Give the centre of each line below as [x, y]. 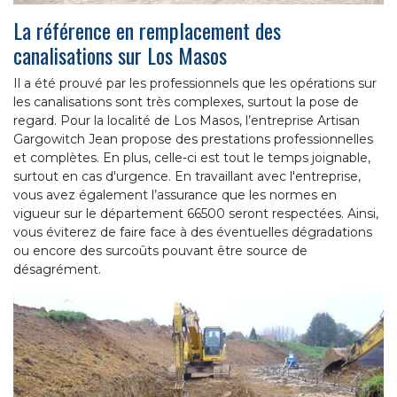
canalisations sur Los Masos [120, 54]
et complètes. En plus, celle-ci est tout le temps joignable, [192, 157]
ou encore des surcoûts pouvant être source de [160, 250]
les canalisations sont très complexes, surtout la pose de [186, 101]
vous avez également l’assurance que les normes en [175, 195]
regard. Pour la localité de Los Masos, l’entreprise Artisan [187, 120]
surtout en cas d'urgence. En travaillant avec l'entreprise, [187, 176]
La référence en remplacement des [147, 30]
